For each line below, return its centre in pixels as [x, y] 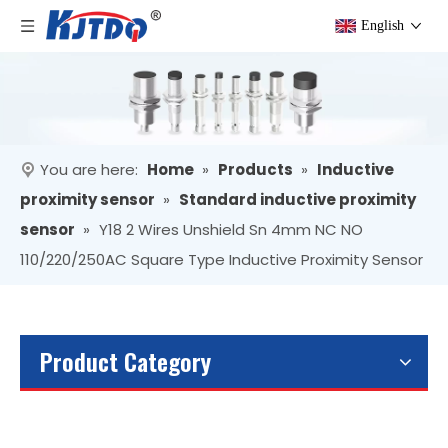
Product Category [125, 361]
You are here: [89, 170]
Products [255, 170]
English [382, 25]
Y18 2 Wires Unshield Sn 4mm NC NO [231, 230]
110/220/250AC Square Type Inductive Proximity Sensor [221, 260]
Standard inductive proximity [297, 200]
